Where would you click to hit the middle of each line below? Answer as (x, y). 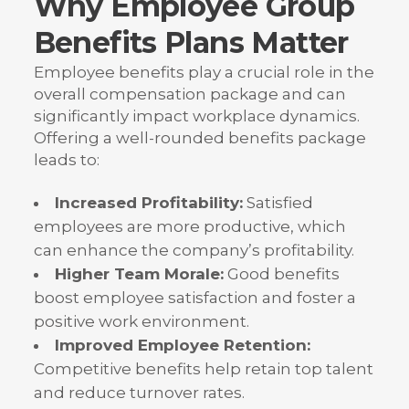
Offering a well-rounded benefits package (199, 138)
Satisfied (278, 203)
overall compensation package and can (189, 94)
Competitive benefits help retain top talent (203, 369)
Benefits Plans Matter (191, 43)
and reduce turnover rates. (139, 393)
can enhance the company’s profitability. (194, 251)
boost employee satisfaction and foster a (194, 298)
